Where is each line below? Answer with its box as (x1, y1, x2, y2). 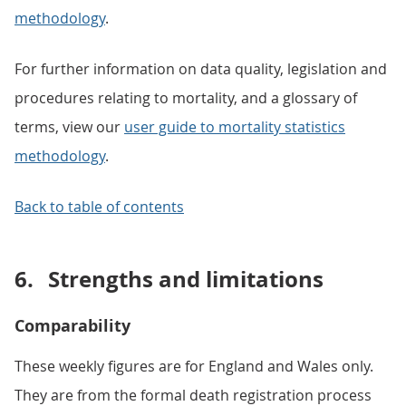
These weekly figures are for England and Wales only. (14, 356, 373, 376)
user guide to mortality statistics (124, 117, 345, 137)
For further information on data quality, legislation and (14, 59, 387, 79)
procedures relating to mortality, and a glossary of (14, 88, 357, 108)
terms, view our (14, 117, 124, 137)
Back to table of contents (14, 197, 184, 217)
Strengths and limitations (48, 264, 324, 295)
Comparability (14, 314, 130, 337)
